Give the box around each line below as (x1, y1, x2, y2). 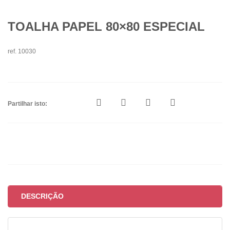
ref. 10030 (8, 48, 36, 55)
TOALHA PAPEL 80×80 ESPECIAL (8, 20, 205, 33)
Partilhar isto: (8, 100, 47, 107)
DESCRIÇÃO (21, 192, 64, 200)
